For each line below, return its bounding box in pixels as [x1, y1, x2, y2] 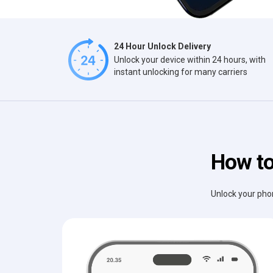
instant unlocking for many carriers [114, 66, 247, 77]
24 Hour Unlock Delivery [114, 41, 211, 51]
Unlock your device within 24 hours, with [114, 54, 266, 65]
